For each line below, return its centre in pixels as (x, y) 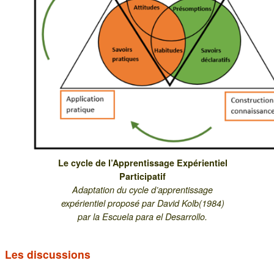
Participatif (143, 176)
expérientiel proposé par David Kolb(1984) (143, 203)
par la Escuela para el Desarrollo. (143, 217)
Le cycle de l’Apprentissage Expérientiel (143, 163)
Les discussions (48, 254)
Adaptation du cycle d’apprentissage (143, 190)
